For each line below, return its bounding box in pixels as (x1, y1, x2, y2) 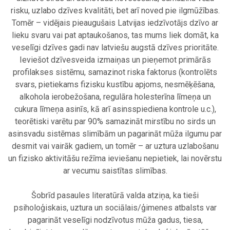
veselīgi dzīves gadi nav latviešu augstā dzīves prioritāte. (11, 43, 219, 53)
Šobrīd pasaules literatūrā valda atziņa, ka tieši (31, 190, 199, 201)
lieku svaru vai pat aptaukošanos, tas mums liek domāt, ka (11, 30, 219, 41)
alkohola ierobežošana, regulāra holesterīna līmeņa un (19, 92, 211, 102)
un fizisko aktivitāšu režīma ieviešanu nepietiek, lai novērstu (8, 154, 222, 164)
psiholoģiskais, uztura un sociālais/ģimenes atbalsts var (13, 203, 217, 213)
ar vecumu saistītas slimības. (63, 166, 167, 176)
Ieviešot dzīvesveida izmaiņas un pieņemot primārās (19, 55, 211, 65)
